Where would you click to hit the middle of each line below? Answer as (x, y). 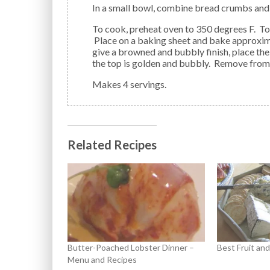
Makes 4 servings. (134, 84)
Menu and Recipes (102, 260)
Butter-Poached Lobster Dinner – (131, 248)
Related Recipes (112, 145)
